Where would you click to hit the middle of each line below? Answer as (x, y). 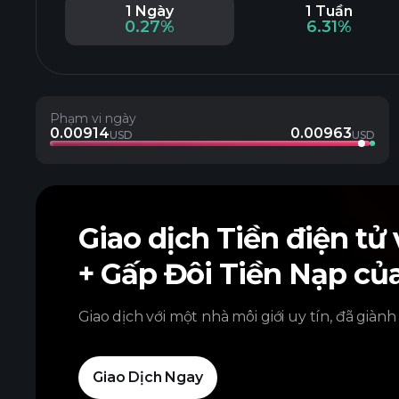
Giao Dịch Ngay (148, 377)
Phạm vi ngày (93, 118)
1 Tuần (329, 11)
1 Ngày (149, 11)
